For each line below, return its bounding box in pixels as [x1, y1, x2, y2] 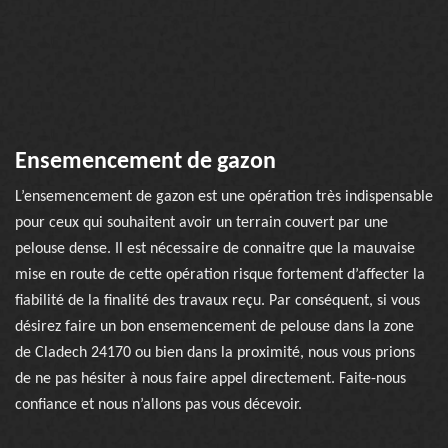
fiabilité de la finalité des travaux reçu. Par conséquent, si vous [15, 293, 420, 309]
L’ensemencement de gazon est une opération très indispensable [15, 189, 433, 205]
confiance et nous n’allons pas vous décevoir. [15, 397, 302, 413]
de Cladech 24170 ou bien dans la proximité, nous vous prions [15, 345, 415, 361]
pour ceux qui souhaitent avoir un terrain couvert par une [15, 215, 388, 231]
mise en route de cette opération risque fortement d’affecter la [15, 267, 425, 283]
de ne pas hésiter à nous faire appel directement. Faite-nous [15, 371, 406, 387]
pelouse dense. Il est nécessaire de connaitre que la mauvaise [15, 241, 415, 257]
